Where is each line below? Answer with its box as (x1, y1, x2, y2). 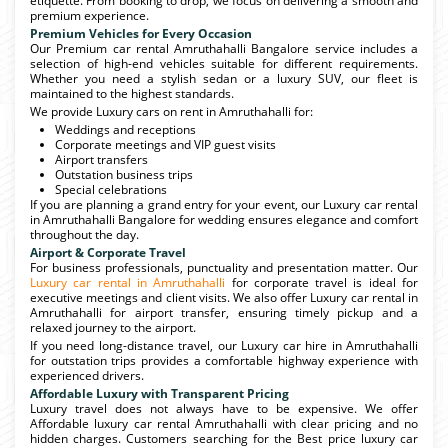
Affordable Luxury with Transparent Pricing (30, 384, 289, 402)
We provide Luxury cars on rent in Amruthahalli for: (30, 102, 313, 120)
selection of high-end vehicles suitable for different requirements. (30, 54, 418, 72)
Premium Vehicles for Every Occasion (30, 24, 252, 42)
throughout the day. (30, 225, 139, 243)
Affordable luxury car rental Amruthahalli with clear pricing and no (30, 414, 418, 432)
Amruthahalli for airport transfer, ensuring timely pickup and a (30, 303, 418, 321)
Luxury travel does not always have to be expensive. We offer (30, 399, 418, 417)
